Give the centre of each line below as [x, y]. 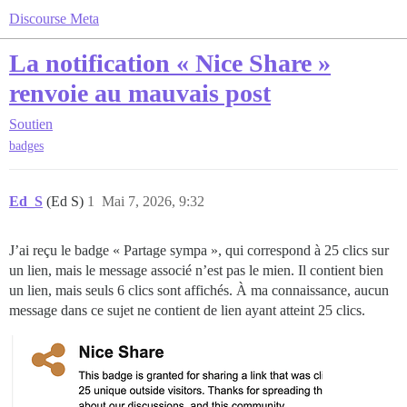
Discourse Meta [54, 19]
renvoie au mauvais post [140, 93]
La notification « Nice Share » [170, 63]
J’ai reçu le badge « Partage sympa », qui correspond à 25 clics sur [199, 251]
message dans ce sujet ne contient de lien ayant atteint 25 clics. [187, 311]
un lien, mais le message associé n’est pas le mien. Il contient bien [196, 271]
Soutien [31, 124]
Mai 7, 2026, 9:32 [153, 202]
